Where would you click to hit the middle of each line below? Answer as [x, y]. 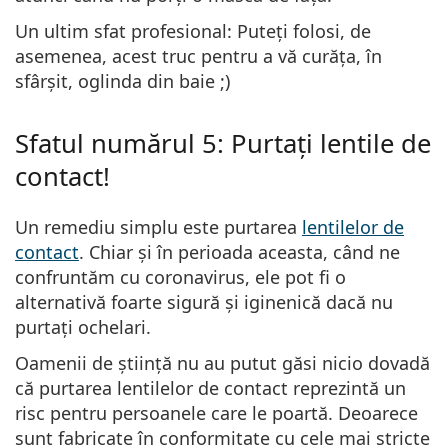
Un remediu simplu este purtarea [158, 226]
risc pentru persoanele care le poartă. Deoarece [216, 412]
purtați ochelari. [83, 326]
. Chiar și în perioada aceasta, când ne [239, 251]
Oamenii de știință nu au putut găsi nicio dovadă [222, 362]
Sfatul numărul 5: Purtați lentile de [223, 143]
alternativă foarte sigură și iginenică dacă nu [204, 301]
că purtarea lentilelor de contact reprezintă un [210, 387]
